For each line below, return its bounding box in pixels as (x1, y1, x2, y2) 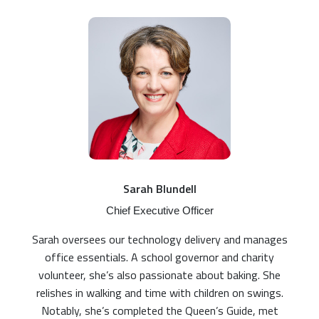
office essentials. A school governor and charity (45, 248, 274, 266)
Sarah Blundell (122, 179, 197, 197)
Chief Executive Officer (105, 204, 214, 216)
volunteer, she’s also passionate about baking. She (38, 266, 281, 283)
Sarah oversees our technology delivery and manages (31, 230, 288, 248)
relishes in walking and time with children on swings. (36, 283, 283, 301)
